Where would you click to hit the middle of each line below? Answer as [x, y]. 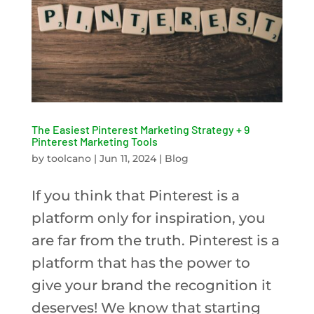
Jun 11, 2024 [128, 158]
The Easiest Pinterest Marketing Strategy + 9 [140, 129]
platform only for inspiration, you [148, 218]
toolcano [69, 158]
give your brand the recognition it [151, 285]
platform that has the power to [141, 262]
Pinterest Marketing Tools [94, 141]
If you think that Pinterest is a [135, 195]
